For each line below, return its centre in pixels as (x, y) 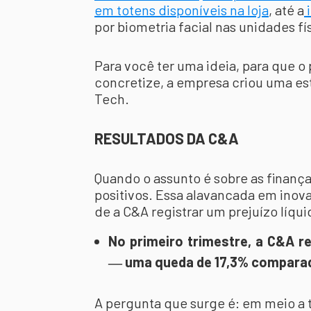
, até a (286, 10)
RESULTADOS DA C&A (167, 138)
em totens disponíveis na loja (182, 10)
